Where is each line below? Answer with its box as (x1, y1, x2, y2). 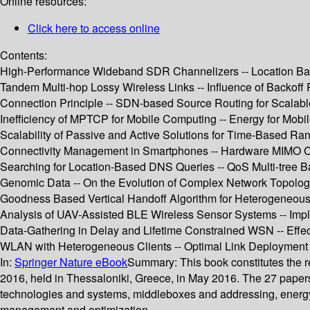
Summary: (127, 254, 180, 271)
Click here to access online (28, 20, 160, 37)
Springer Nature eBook (15, 254, 127, 271)
